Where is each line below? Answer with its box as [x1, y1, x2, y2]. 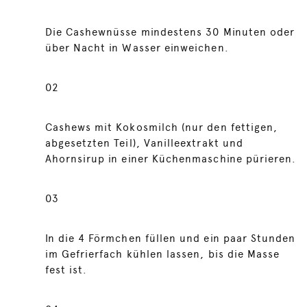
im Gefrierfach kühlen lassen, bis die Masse [45, 248, 280, 260]
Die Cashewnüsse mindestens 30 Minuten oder [45, 26, 295, 38]
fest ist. [45, 264, 88, 276]
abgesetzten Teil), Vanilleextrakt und [45, 137, 243, 149]
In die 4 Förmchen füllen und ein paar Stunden [45, 232, 296, 245]
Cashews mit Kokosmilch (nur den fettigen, [45, 121, 278, 134]
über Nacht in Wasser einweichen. [45, 42, 229, 54]
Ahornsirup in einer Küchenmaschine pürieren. [45, 153, 297, 165]
